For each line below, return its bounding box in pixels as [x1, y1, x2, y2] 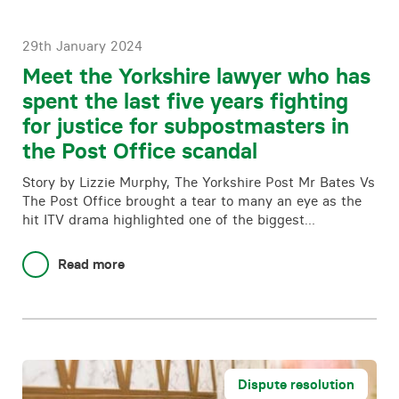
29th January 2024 [22, 37, 142, 54]
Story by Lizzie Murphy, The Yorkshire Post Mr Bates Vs [22, 174, 375, 191]
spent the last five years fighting [22, 88, 348, 114]
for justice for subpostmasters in [22, 113, 349, 139]
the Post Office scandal [22, 138, 257, 164]
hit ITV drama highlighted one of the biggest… [22, 211, 315, 228]
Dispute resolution [238, 376, 354, 393]
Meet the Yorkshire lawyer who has [22, 63, 370, 89]
